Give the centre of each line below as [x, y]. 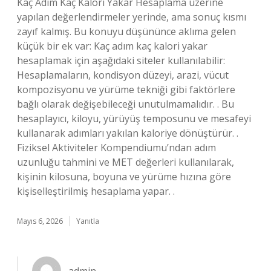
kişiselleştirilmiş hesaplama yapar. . [96, 191]
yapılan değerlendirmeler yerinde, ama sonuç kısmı [132, 17]
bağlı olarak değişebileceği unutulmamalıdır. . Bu [126, 104]
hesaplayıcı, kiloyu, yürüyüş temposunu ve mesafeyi [134, 119]
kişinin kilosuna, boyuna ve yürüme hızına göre [124, 177]
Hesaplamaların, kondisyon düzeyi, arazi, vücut [123, 75]
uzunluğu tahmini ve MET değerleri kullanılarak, [126, 162]
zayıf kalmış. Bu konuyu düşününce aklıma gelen [126, 31]
